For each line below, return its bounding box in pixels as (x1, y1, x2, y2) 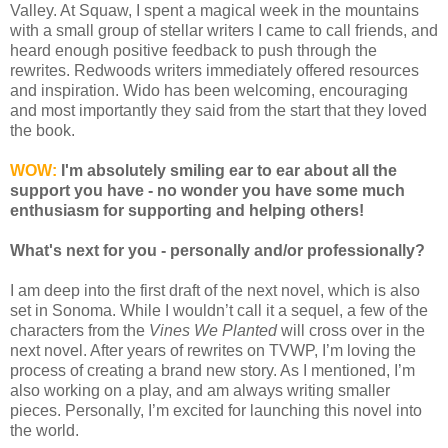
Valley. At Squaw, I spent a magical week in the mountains (10, 2, 419, 20)
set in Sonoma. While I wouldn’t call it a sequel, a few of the (10, 302, 428, 320)
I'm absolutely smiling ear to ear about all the (57, 162, 397, 180)
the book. (10, 122, 75, 140)
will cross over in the (277, 322, 425, 340)
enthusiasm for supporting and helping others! (10, 202, 364, 220)
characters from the (10, 322, 149, 340)
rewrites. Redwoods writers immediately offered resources (10, 62, 419, 80)
